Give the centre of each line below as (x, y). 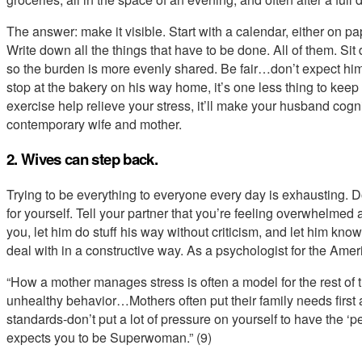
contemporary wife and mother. (94, 124)
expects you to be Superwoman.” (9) (109, 337)
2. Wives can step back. (82, 159)
